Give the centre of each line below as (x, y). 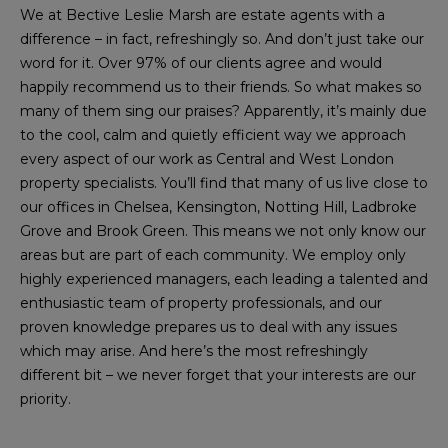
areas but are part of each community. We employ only (213, 255)
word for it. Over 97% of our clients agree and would (201, 63)
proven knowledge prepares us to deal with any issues (208, 327)
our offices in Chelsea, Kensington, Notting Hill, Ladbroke (218, 207)
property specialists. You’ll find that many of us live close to (224, 183)
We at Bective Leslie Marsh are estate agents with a (202, 15)
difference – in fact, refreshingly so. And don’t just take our (222, 39)
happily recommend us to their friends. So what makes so (221, 87)
